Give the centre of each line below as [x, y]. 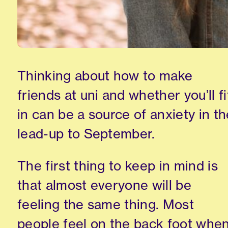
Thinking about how [80, 75]
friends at [49, 95]
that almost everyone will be [104, 185]
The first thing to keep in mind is [118, 166]
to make [168, 75]
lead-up [41, 133]
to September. [109, 133]
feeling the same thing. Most [106, 205]
